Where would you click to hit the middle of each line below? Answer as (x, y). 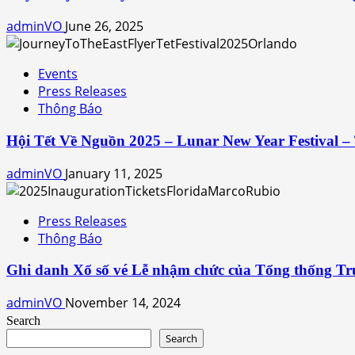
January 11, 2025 (114, 173)
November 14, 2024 (123, 302)
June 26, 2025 (104, 27)
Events (58, 74)
